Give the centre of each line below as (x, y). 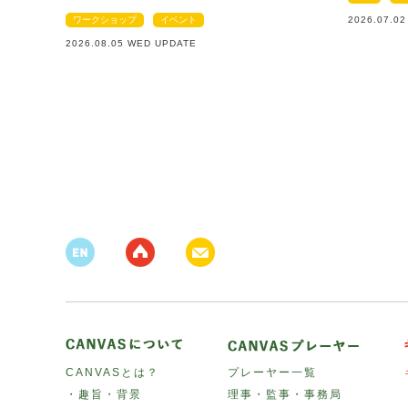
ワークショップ (105, 19)
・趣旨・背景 (104, 394)
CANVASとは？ (112, 372)
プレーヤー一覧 (272, 372)
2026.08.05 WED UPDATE (131, 43)
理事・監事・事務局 (285, 394)
